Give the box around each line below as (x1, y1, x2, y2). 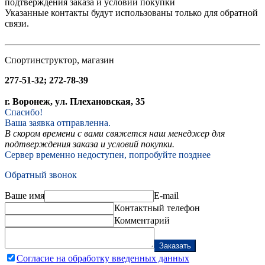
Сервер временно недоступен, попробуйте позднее (5, 149, 211, 160)
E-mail (154, 190, 179, 201)
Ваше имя (5, 190, 44, 201)
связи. (5, 18, 29, 28)
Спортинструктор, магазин (5, 54, 114, 65)
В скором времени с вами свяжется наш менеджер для (5, 128, 225, 138)
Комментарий (114, 215, 170, 225)
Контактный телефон (114, 202, 200, 213)
